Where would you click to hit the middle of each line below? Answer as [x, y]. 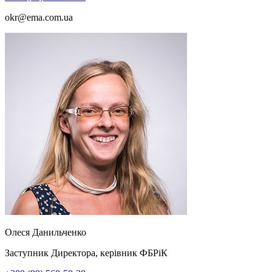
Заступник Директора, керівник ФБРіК [86, 253]
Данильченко [59, 232]
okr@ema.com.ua [39, 17]
